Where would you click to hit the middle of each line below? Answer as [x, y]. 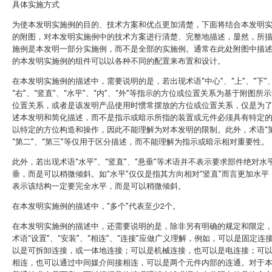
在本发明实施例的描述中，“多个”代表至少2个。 [96, 206]
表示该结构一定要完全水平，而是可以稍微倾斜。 [99, 186]
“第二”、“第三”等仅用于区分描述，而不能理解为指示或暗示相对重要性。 [141, 142]
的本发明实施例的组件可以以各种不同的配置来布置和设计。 [119, 61]
